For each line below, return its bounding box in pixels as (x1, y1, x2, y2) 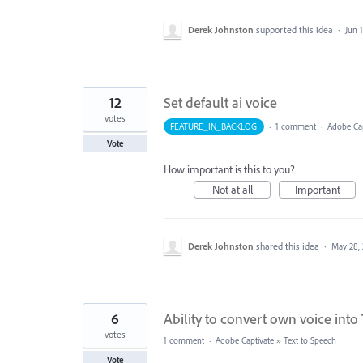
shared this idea (256, 240, 322, 252)
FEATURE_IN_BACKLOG (170, 121, 258, 132)
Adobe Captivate (216, 335, 274, 346)
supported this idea (256, 23, 335, 36)
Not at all (211, 182, 253, 197)
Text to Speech (284, 335, 336, 346)
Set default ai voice (164, 93, 277, 112)
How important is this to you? (164, 162, 295, 177)
